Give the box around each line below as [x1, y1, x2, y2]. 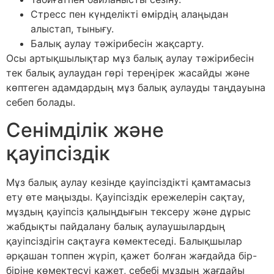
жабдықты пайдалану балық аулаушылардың [6, 220, 225, 232]
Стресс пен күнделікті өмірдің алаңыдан [31, 8, 228, 21]
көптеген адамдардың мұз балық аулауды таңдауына [6, 81, 265, 94]
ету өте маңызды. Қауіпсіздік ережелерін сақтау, [6, 190, 245, 203]
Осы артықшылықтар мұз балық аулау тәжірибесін [6, 52, 254, 65]
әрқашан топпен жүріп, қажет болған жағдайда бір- [6, 249, 257, 262]
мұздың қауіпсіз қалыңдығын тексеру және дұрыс [6, 205, 251, 218]
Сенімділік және [6, 117, 164, 142]
